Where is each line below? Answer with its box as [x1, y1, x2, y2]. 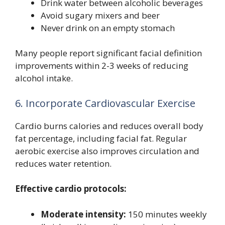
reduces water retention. [15, 157, 111, 169]
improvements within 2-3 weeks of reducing [15, 60, 188, 72]
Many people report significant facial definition [15, 47, 202, 59]
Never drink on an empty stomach [41, 22, 175, 34]
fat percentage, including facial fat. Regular [15, 132, 187, 144]
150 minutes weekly [126, 208, 207, 220]
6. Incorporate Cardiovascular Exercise [15, 96, 195, 110]
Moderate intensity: [41, 208, 126, 220]
